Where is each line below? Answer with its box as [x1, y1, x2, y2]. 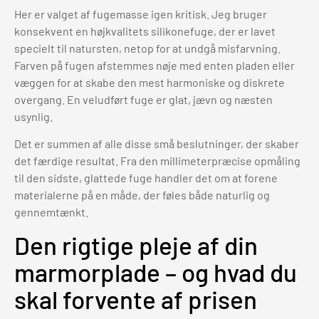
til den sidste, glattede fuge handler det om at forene [14, 171, 278, 185]
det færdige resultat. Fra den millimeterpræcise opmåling [14, 154, 300, 168]
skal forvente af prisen [14, 283, 257, 314]
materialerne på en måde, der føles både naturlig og [14, 188, 270, 202]
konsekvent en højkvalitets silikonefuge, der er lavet [14, 23, 276, 38]
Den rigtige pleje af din [14, 229, 258, 260]
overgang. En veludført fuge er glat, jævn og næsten [14, 92, 273, 106]
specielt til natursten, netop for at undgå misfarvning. [14, 41, 281, 55]
